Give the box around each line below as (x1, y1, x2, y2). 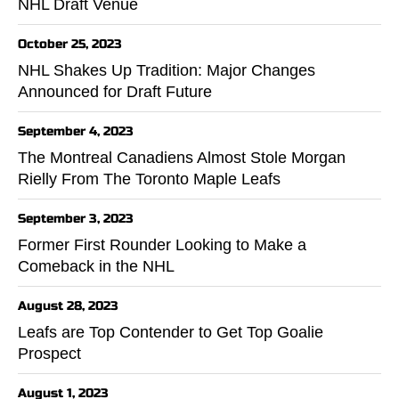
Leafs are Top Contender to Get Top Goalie (18, 322, 323, 341)
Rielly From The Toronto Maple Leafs (18, 169, 281, 188)
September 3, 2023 (18, 210, 134, 226)
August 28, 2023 (18, 297, 118, 313)
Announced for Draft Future (18, 82, 212, 101)
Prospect (18, 344, 81, 362)
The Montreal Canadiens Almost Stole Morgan (18, 148, 346, 167)
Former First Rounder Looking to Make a (18, 235, 306, 254)
